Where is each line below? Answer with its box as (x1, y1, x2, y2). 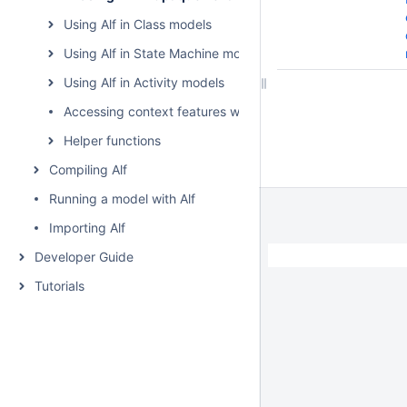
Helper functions (64, 133, 161, 148)
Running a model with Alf (49, 191, 195, 206)
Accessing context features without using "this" (64, 104, 344, 119)
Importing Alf (49, 220, 125, 235)
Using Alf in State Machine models (64, 45, 265, 61)
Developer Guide (35, 249, 134, 264)
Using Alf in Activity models (64, 74, 224, 90)
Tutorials (35, 278, 84, 293)
